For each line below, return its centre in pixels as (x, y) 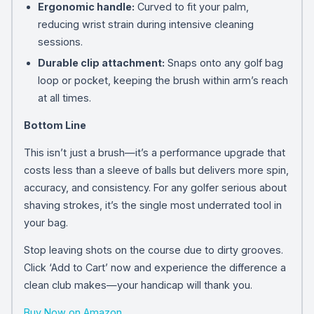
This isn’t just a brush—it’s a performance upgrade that (154, 152)
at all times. (64, 97)
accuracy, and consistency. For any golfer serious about (155, 187)
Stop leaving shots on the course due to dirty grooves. (153, 250)
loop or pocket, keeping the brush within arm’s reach (163, 80)
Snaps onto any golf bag (224, 62)
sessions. (60, 41)
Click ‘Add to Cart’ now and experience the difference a (155, 267)
